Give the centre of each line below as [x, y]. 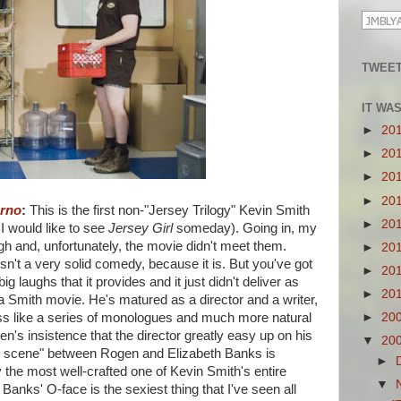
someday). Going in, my [245, 228]
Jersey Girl [141, 228]
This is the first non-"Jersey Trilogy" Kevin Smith [168, 210]
